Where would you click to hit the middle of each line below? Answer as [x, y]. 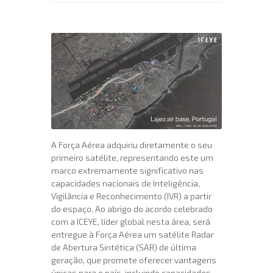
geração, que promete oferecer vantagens [134, 260]
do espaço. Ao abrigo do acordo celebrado [132, 208]
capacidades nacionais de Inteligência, [126, 183]
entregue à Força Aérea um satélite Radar [133, 234]
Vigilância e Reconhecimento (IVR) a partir [131, 196]
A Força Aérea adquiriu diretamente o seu [132, 144]
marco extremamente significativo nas [127, 170]
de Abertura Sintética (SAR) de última [124, 247]
